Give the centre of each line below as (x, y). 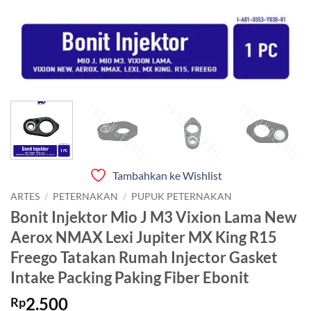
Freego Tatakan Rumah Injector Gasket (144, 257)
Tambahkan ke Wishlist (167, 175)
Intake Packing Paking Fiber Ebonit (130, 277)
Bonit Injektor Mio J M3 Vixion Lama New (153, 217)
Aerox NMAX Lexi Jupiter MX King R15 (144, 237)
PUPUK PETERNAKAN (182, 196)
